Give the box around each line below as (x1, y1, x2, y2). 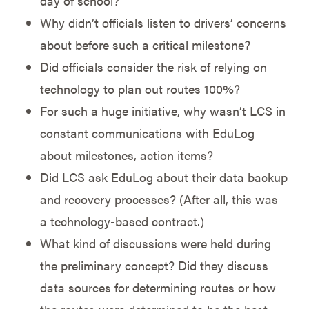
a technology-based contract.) (39, 212, 204, 230)
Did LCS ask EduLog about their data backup (39, 168, 288, 186)
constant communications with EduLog (39, 123, 255, 141)
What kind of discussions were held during (39, 234, 271, 252)
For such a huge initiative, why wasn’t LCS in (39, 101, 286, 119)
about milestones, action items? (39, 146, 213, 163)
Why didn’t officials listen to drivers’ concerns (39, 13, 286, 31)
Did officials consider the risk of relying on (39, 57, 267, 75)
